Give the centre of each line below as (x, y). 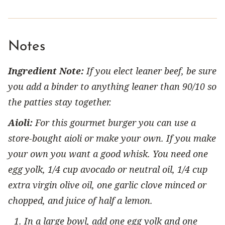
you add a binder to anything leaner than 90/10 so (112, 86)
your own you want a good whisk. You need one (108, 153)
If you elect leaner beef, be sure (150, 71)
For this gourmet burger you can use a (114, 122)
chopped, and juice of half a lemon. (80, 200)
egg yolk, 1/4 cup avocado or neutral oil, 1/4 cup (108, 169)
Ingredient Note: (46, 71)
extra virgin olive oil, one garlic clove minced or (107, 185)
